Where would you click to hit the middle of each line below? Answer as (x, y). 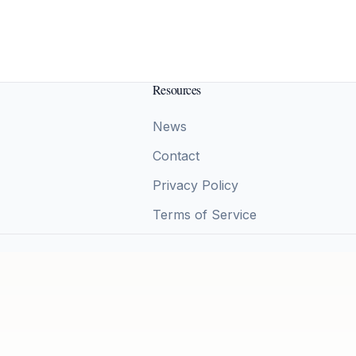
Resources (176, 90)
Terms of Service (204, 215)
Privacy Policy (195, 186)
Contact (176, 155)
